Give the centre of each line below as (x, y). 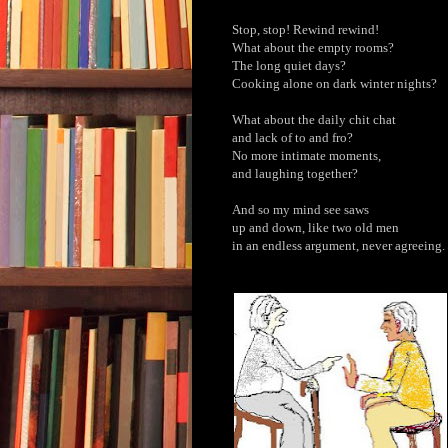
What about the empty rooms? (313, 47)
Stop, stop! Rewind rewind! (305, 29)
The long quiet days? (289, 65)
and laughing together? (295, 173)
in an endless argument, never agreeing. (338, 245)
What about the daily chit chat (314, 119)
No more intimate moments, (306, 155)
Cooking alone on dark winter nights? (334, 83)
